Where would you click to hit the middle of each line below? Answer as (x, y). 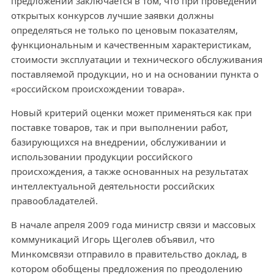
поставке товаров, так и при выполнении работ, (119, 128)
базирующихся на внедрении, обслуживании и (118, 142)
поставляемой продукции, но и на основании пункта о (135, 74)
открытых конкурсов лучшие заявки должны (112, 16)
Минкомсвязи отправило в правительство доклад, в (129, 254)
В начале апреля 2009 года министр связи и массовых (133, 225)
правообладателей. (54, 201)
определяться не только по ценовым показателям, (124, 30)
